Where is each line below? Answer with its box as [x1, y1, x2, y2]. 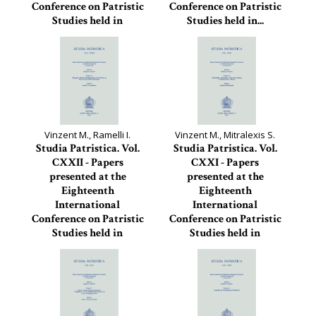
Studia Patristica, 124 [43, 43, 132, 56]
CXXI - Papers [191, 155, 259, 170]
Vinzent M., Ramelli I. [44, 128, 130, 141]
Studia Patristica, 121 [181, 255, 269, 268]
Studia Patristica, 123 [181, 29, 269, 42]
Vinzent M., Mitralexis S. [175, 128, 275, 141]
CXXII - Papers [51, 155, 123, 170]
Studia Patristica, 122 [43, 255, 132, 268]
